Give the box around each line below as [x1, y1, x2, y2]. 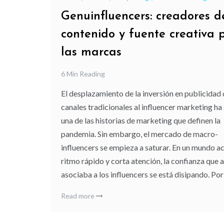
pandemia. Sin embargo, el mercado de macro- [61, 129, 218, 139]
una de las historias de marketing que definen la [61, 115, 220, 125]
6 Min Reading [61, 69, 105, 78]
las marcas [61, 46, 121, 59]
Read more [61, 191, 96, 200]
